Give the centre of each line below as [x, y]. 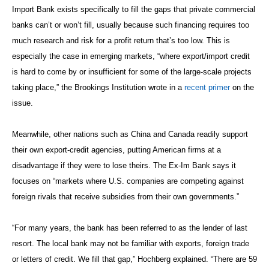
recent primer [207, 87]
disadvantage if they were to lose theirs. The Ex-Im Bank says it [124, 165]
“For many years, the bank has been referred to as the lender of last [130, 228]
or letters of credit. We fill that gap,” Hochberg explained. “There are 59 [134, 259]
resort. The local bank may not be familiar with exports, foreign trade [131, 243]
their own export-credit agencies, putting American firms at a [116, 150]
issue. [23, 103]
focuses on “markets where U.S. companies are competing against [128, 181]
